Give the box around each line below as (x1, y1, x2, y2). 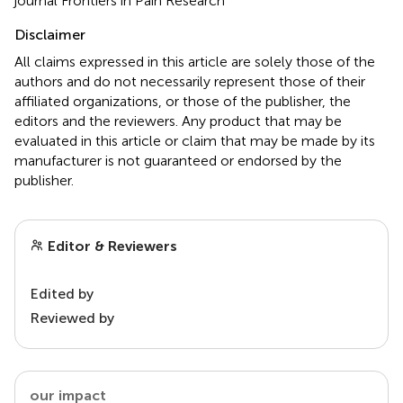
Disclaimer (14, 25, 85, 43)
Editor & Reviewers (44, 237, 177, 255)
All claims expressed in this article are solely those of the (14, 52, 375, 70)
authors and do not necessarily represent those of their (14, 72, 365, 90)
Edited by (30, 284, 94, 302)
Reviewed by (30, 309, 114, 327)
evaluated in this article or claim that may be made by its (14, 131, 375, 149)
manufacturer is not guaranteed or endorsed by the (14, 151, 342, 169)
